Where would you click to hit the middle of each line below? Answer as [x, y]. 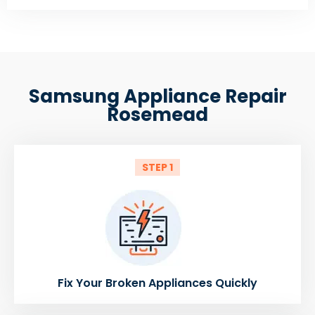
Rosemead [157, 114]
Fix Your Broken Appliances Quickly [157, 283]
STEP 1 [157, 167]
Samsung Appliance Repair [157, 96]
